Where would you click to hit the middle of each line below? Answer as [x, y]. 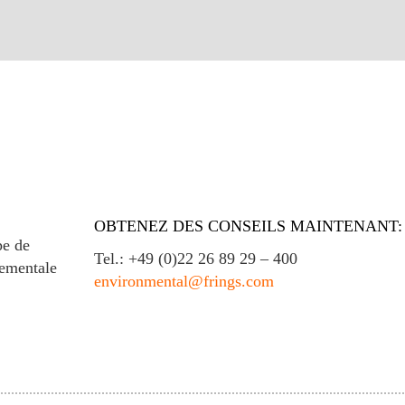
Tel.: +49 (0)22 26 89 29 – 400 [195, 259]
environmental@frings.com [184, 282]
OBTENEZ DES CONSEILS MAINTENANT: [248, 226]
